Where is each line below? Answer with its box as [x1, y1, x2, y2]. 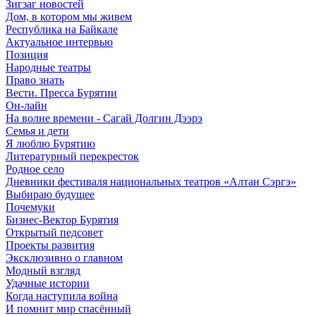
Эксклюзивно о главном [6, 251, 123, 264]
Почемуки [6, 200, 55, 213]
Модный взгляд [6, 264, 80, 276]
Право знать [6, 73, 64, 86]
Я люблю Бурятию [6, 137, 95, 150]
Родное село [6, 162, 64, 175]
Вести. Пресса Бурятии [6, 86, 117, 99]
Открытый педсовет [6, 226, 103, 238]
